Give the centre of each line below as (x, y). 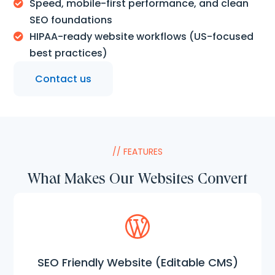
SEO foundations (71, 20)
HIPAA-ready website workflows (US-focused (142, 36)
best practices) (69, 53)
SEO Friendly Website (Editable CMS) (137, 262)
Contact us (64, 79)
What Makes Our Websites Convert (137, 178)
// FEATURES (137, 151)
